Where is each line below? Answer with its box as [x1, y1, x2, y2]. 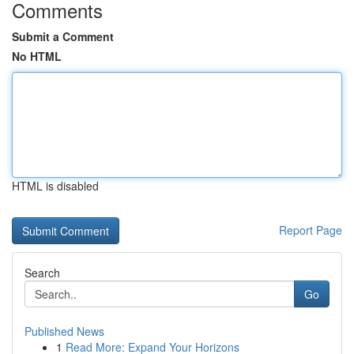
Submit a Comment [12, 28, 114, 44]
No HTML [12, 48, 62, 64]
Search [24, 265, 60, 281]
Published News [24, 323, 104, 339]
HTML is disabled [12, 178, 99, 194]
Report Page [279, 222, 342, 238]
